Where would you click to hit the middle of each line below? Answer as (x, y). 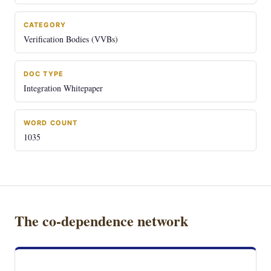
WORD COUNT (51, 123)
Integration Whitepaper (63, 88)
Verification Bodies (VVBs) (71, 39)
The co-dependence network (101, 220)
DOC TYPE (44, 74)
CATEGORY (45, 25)
